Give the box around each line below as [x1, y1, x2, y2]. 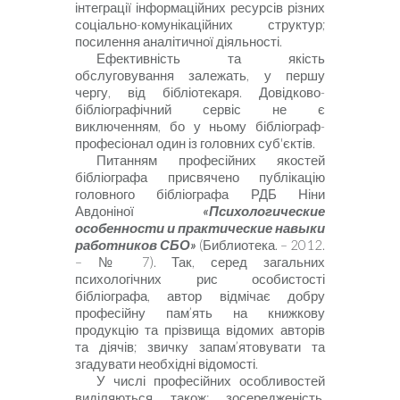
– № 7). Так [75, 254, 193, 271]
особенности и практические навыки [75, 221, 325, 237]
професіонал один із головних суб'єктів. [75, 136, 315, 152]
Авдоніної [75, 204, 203, 220]
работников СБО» [75, 237, 196, 254]
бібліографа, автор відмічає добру [75, 288, 325, 304]
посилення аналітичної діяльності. [75, 34, 282, 50]
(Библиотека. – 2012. [196, 237, 325, 254]
